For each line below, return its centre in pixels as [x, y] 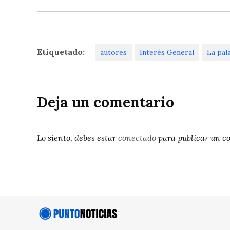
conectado [137, 138]
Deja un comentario [106, 102]
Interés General [167, 53]
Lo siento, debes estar [78, 138]
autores [113, 53]
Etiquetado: [61, 52]
